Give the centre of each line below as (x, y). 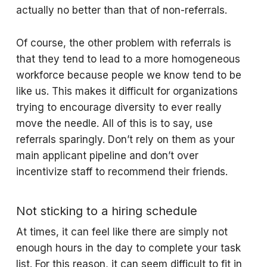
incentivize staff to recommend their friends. (123, 172)
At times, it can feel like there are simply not (122, 232)
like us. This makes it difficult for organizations (127, 91)
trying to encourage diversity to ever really (119, 107)
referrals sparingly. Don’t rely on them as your (125, 139)
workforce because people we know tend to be (128, 75)
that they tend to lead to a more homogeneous (128, 59)
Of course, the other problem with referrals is (123, 43)
